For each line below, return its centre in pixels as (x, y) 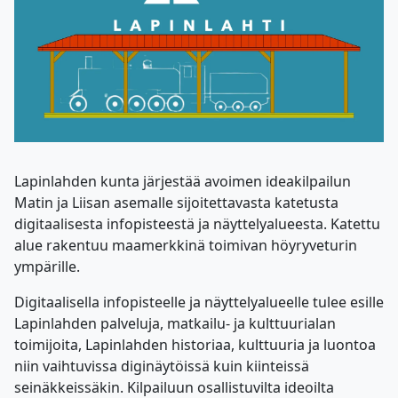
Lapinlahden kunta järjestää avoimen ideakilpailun (183, 181)
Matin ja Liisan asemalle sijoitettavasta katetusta (176, 203)
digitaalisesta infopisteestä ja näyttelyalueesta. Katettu (197, 224)
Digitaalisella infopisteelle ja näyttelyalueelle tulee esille (199, 302)
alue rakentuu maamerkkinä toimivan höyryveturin (186, 245)
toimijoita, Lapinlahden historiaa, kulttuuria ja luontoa (195, 345)
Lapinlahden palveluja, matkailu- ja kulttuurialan (175, 323)
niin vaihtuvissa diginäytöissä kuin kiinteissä (162, 366)
